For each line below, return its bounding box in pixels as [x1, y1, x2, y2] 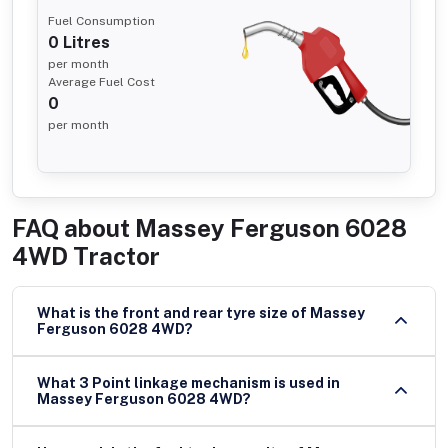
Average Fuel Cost [48, 74, 155, 89]
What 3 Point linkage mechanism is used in [37, 375, 340, 392]
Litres [59, 32, 110, 52]
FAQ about [12, 213, 130, 242]
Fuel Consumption [48, 13, 155, 28]
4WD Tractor [12, 241, 160, 270]
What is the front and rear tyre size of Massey [37, 305, 310, 322]
